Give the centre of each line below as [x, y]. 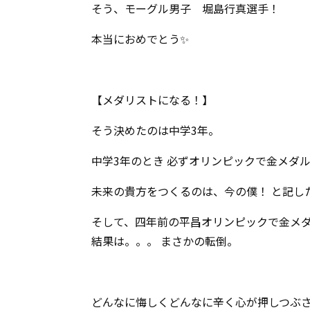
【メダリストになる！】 [152, 100]
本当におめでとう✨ [140, 39]
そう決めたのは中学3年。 [155, 130]
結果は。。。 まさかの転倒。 [165, 241]
